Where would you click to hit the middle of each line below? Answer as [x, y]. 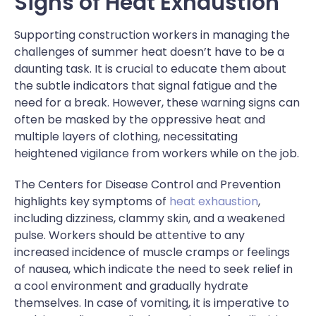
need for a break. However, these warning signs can [157, 102]
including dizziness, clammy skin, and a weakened [150, 218]
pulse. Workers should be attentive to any [129, 235]
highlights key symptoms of [92, 201]
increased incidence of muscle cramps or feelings [152, 252]
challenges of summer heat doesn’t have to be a [149, 51]
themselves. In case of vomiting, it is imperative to [152, 303]
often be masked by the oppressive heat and [140, 119]
